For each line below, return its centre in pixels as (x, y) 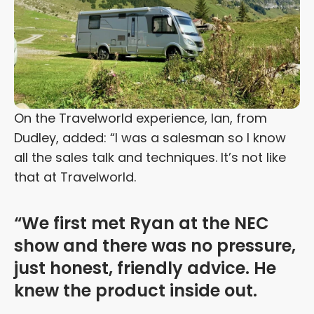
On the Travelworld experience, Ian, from (141, 118)
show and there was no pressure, (155, 246)
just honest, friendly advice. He (145, 268)
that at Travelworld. (75, 177)
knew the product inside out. (136, 291)
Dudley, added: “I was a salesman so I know (150, 138)
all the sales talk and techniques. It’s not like (150, 158)
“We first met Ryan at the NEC (142, 224)
